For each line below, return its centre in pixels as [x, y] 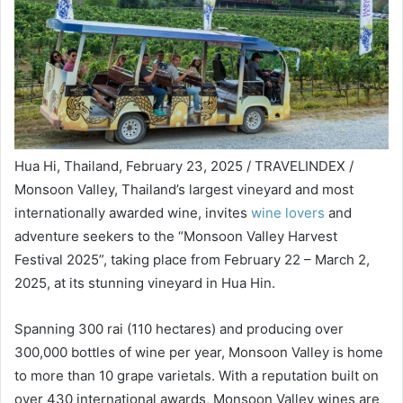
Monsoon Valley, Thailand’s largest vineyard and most [184, 189]
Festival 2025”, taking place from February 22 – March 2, [192, 259]
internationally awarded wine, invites [133, 212]
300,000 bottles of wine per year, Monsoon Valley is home [199, 352]
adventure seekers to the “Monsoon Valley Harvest [176, 236]
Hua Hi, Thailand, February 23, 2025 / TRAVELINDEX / [184, 166]
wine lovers [288, 212]
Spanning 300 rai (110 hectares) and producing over [179, 328]
